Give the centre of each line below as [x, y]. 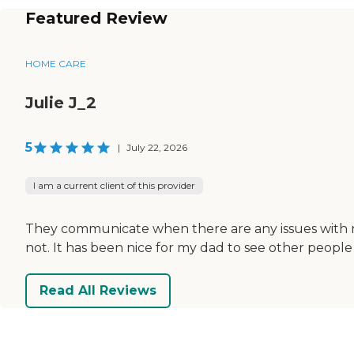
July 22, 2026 [157, 147]
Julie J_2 [61, 102]
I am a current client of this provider [114, 185]
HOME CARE [56, 63]
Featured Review [96, 18]
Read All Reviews [98, 291]
